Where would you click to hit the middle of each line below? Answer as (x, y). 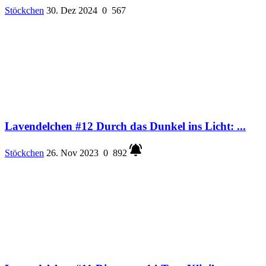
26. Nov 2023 (72, 153)
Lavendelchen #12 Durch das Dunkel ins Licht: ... (125, 126)
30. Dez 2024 (72, 10)
